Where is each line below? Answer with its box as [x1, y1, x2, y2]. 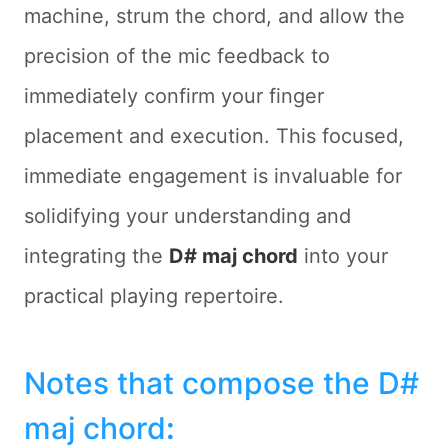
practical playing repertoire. [24, 284, 284, 308]
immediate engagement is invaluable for [24, 164, 402, 188]
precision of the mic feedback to [24, 44, 330, 68]
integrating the [24, 244, 169, 268]
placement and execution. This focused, [24, 124, 404, 148]
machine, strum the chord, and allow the [24, 4, 405, 28]
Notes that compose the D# [24, 365, 419, 401]
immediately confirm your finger [24, 84, 324, 108]
